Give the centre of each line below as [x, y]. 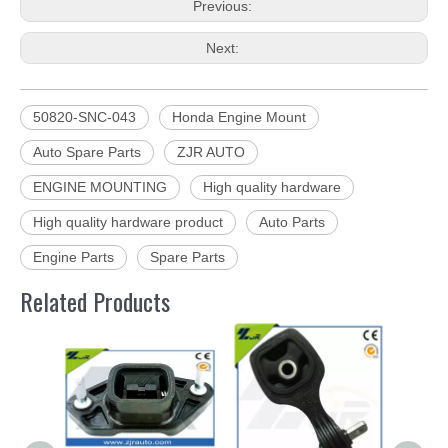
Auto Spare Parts [87, 152]
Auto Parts [292, 222]
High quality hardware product [128, 222]
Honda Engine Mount [239, 117]
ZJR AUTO [211, 152]
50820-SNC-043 [84, 117]
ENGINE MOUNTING [100, 187]
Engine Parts [73, 257]
